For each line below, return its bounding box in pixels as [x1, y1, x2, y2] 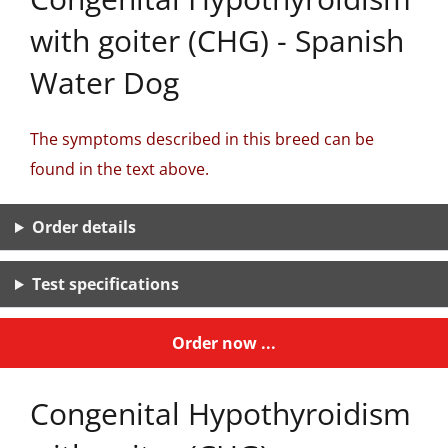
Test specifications [31, 273, 179, 295]
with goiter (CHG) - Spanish [30, 20, 404, 61]
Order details [31, 216, 136, 238]
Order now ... [172, 332, 276, 354]
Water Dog [30, 62, 179, 103]
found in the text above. [30, 158, 209, 180]
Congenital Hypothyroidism [30, 393, 411, 434]
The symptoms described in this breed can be [30, 128, 374, 150]
